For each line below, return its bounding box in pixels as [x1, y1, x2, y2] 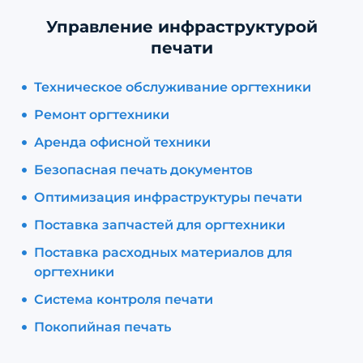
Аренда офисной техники [34, 135, 211, 151]
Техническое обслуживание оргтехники [34, 79, 311, 96]
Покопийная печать [34, 319, 171, 335]
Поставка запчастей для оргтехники [34, 217, 285, 233]
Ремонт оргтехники [34, 107, 169, 123]
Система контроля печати [34, 292, 213, 308]
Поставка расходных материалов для [34, 245, 293, 261]
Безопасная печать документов [34, 162, 253, 178]
